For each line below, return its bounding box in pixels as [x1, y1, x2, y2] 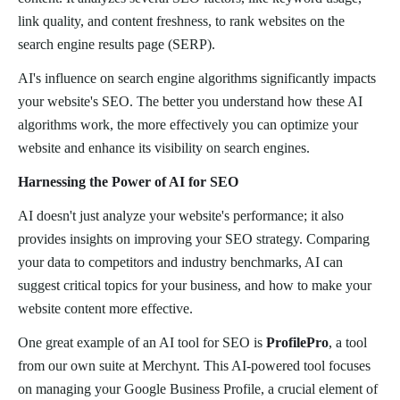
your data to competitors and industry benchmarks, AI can [18, 254, 343, 271]
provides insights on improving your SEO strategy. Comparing [18, 231, 370, 247]
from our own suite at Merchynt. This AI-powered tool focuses [18, 358, 371, 374]
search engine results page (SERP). [18, 37, 215, 53]
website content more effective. [18, 301, 193, 317]
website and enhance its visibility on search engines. [18, 140, 310, 156]
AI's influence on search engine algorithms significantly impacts [18, 71, 376, 87]
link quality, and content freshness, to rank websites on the [18, 13, 345, 29]
